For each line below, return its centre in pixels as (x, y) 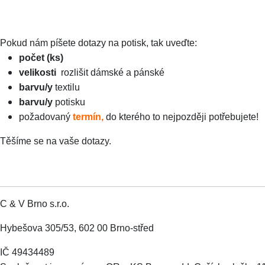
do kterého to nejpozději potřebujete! (182, 117)
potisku (69, 102)
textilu (66, 87)
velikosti (38, 72)
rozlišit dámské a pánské (110, 72)
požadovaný (46, 117)
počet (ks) (41, 58)
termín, (89, 117)
